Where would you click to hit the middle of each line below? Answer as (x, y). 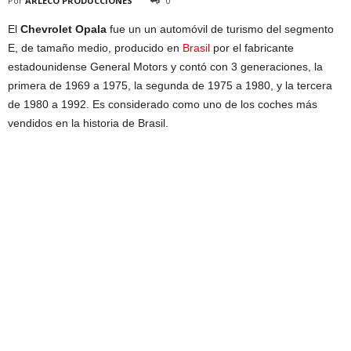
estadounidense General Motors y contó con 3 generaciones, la (165, 66)
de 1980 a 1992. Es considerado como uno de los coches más (163, 104)
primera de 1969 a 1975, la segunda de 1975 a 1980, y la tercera (170, 85)
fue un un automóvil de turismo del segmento (220, 29)
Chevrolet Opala (63, 29)
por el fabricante (252, 47)
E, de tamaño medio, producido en (95, 47)
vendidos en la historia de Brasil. (88, 123)
